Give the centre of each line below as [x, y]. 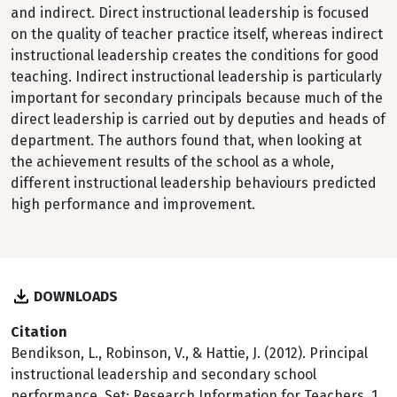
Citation [39, 332]
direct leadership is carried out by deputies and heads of [198, 119]
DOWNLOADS [76, 296]
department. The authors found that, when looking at [186, 140]
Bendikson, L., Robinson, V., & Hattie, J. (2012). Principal [189, 353]
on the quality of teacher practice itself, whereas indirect [197, 34]
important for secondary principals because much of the [197, 98]
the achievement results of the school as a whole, [172, 162]
